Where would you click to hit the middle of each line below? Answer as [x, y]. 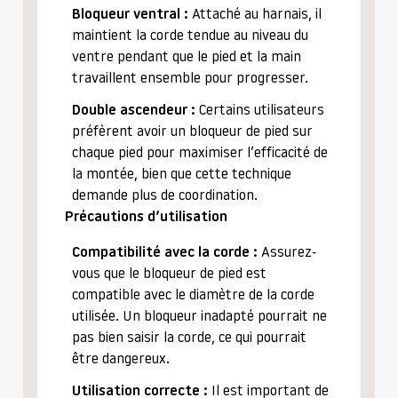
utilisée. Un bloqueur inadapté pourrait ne [199, 317]
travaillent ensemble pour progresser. [190, 79]
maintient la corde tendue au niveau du [190, 36]
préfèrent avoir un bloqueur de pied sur [192, 132]
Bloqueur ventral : [130, 15]
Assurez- [287, 253]
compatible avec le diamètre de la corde [193, 296]
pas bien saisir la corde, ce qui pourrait [189, 338]
